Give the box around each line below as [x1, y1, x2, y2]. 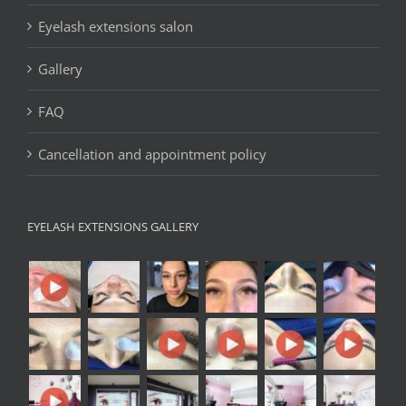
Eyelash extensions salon [38, 16, 193, 35]
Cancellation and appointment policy [38, 144, 266, 163]
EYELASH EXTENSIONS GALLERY [27, 217, 198, 235]
